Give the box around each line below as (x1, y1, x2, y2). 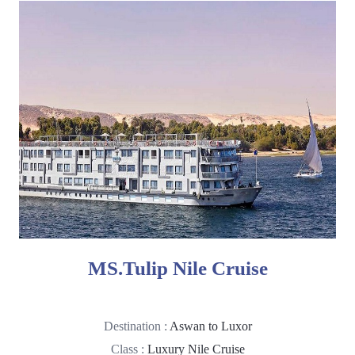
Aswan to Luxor (169, 319, 252, 333)
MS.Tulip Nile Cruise (87, 257, 268, 279)
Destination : (103, 319, 170, 333)
